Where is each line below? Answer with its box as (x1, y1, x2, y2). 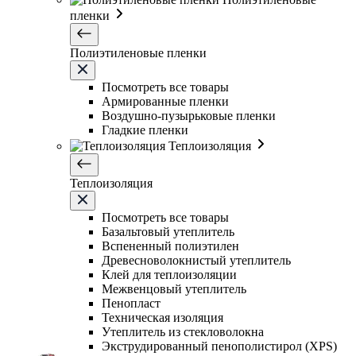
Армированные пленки (102, 95, 229, 109)
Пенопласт (102, 296, 161, 311)
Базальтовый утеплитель (102, 225, 234, 239)
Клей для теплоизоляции (102, 268, 237, 282)
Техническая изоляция (102, 311, 223, 325)
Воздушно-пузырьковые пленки (102, 109, 276, 123)
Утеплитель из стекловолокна (102, 325, 264, 339)
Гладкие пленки (102, 123, 188, 137)
